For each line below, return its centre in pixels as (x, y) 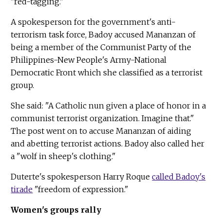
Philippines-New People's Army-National (89, 60)
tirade (22, 190)
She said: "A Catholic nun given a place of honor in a (109, 106)
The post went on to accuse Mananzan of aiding (101, 131)
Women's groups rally (56, 210)
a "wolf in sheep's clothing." (64, 156)
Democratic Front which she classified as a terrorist (107, 73)
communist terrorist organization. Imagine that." (103, 118)
